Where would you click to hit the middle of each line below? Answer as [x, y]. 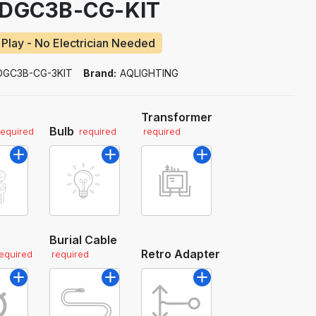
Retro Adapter [181, 254]
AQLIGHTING [150, 73]
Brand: [100, 73]
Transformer [177, 117]
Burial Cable [84, 239]
